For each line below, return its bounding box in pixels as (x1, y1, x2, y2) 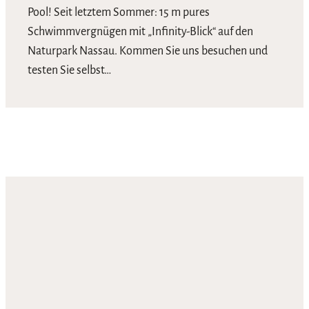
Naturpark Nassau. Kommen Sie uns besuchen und (28, 45, 268, 58)
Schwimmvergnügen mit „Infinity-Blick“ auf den (28, 26, 253, 39)
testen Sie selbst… (28, 64, 111, 77)
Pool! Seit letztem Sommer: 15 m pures (28, 6, 210, 19)
